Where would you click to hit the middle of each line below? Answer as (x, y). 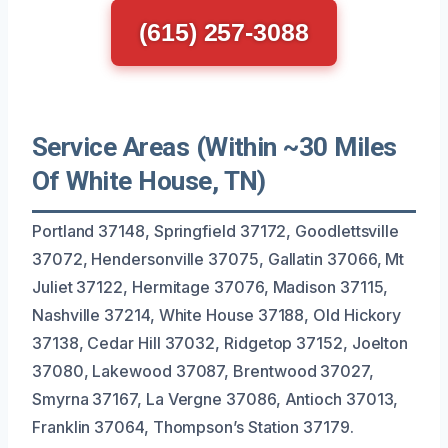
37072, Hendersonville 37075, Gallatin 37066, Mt (218, 258)
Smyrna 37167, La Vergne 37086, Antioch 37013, (215, 398)
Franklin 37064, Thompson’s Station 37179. (193, 426)
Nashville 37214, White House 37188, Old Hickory (217, 314)
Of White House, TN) (149, 180)
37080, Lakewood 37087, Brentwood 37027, (203, 370)
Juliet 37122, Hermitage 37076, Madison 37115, (210, 286)
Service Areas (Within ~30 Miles (214, 146)
